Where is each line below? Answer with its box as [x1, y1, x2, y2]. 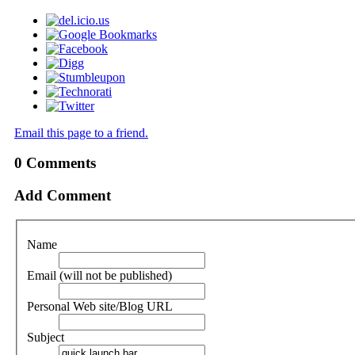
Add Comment [14, 187, 111, 204]
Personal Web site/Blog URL [27, 300, 173, 314]
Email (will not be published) [27, 269, 172, 283]
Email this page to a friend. [14, 125, 148, 139]
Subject [27, 330, 64, 345]
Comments [22, 155, 96, 172]
